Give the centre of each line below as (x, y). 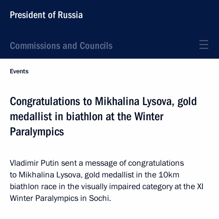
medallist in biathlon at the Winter (87, 116)
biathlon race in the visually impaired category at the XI (107, 186)
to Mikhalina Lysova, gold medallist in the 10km (95, 175)
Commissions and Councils (61, 45)
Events (19, 71)
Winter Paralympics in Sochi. (60, 198)
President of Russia (46, 15)
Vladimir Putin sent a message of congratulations (97, 163)
